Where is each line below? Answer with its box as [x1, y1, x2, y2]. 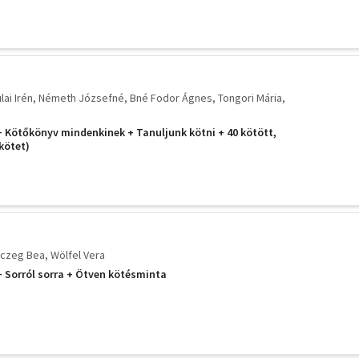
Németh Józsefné [38, 91, 124, 106]
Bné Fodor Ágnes [130, 91, 212, 106]
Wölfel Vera [50, 247, 105, 262]
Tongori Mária [218, 91, 282, 106]
